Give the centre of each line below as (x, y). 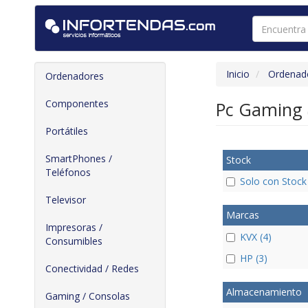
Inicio (238, 74)
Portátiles (67, 131)
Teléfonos (68, 172)
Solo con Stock (273, 181)
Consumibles (74, 241)
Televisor (66, 200)
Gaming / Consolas (88, 296)
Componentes (77, 103)
